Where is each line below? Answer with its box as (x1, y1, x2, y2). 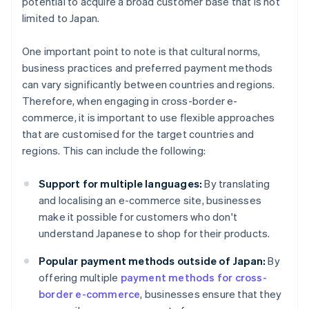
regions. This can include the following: (22, 143, 206, 158)
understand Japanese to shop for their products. (39, 226, 270, 241)
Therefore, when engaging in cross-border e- (22, 94, 238, 108)
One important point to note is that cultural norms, (22, 44, 261, 59)
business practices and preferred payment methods (22, 61, 273, 75)
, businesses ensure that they (140, 287, 282, 301)
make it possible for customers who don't (39, 210, 237, 224)
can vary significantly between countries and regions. (22, 77, 275, 92)
